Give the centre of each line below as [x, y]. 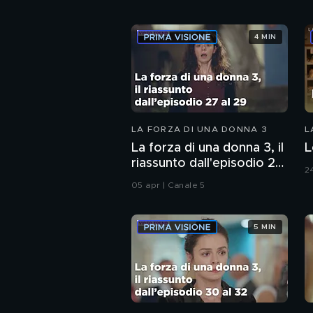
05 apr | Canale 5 [168, 185]
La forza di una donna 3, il [208, 148]
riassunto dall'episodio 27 [207, 164]
